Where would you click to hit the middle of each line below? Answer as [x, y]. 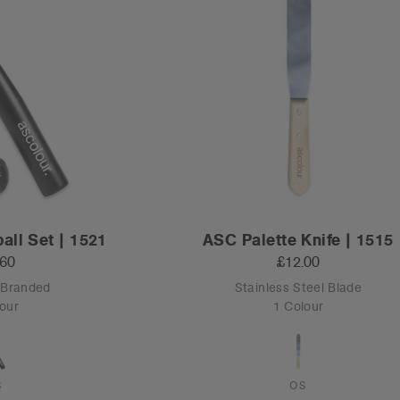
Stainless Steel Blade [298, 288]
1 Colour [298, 307]
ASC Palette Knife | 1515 [298, 240]
